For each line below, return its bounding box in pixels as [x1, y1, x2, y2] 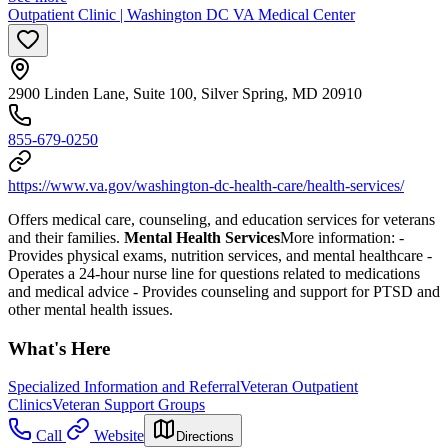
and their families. [8, 228, 124, 246]
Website [94, 427, 144, 445]
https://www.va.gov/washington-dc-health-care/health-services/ [8, 176, 404, 194]
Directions [176, 429, 234, 445]
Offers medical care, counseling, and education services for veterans [8, 210, 435, 228]
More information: [280, 228, 399, 246]
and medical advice [8, 282, 133, 300]
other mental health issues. [8, 300, 173, 318]
